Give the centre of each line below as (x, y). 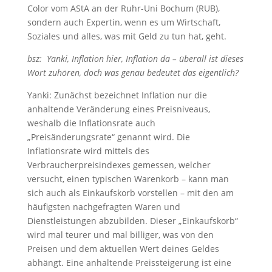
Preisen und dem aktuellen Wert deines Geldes (123, 249)
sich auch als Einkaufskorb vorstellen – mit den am (130, 193)
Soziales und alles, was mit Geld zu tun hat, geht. (130, 36)
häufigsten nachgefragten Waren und (104, 207)
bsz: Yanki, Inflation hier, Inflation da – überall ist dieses (135, 59)
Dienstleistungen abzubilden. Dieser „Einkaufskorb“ (132, 221)
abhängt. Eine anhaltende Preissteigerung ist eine (129, 263)
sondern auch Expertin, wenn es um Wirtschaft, (124, 22)
